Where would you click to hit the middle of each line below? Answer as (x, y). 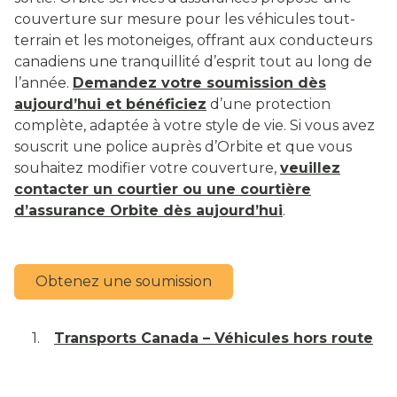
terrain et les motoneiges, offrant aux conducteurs (193, 41)
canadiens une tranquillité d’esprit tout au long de (193, 62)
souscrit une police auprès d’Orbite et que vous (183, 147)
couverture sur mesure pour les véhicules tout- (185, 19)
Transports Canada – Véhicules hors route (214, 339)
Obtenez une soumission (124, 282)
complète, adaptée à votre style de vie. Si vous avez (195, 126)
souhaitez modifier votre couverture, (147, 168)
